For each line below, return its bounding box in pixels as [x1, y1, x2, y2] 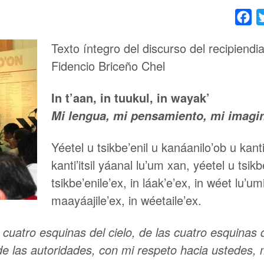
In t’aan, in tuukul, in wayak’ [51, 89, 210, 106]
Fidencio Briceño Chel [51, 57, 165, 74]
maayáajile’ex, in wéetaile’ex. [51, 192, 202, 209]
